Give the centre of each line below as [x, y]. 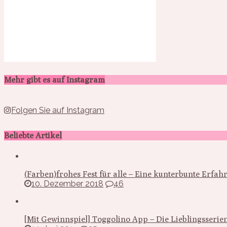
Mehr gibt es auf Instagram [54, 80]
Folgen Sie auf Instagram [58, 110]
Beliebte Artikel [33, 136]
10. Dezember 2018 [67, 183]
